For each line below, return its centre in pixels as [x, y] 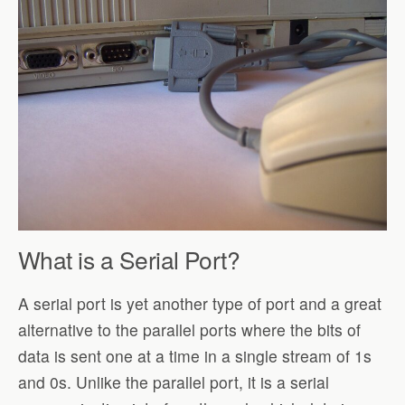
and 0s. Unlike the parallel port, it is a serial [174, 382]
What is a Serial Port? [129, 259]
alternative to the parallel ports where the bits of [189, 330]
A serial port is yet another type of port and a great [200, 304]
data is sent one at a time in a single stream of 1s [195, 356]
